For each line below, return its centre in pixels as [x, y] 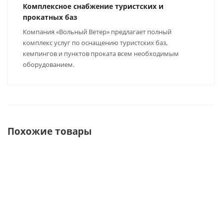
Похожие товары [50, 131]
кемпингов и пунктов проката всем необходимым [101, 54]
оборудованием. [49, 64]
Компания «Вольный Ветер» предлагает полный [97, 32]
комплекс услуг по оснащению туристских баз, [95, 43]
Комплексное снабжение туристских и [93, 6]
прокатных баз [50, 17]
